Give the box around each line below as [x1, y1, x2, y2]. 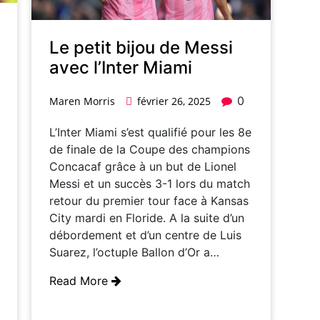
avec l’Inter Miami [49, 56, 192, 78]
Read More [49, 273, 111, 288]
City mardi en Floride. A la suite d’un [49, 210, 244, 225]
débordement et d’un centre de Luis [49, 227, 241, 242]
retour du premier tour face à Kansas [49, 193, 249, 208]
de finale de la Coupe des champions [49, 141, 250, 156]
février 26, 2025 [137, 94, 211, 108]
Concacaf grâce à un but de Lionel [49, 159, 236, 174]
